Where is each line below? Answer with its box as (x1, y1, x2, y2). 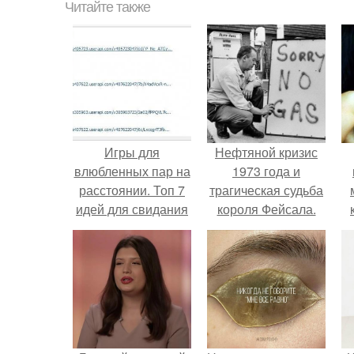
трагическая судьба (209, 181, 323, 199)
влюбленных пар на (73, 162, 190, 180)
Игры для (104, 143, 160, 161)
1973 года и (232, 162, 300, 180)
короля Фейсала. (217, 200, 316, 218)
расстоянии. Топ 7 (79, 181, 185, 199)
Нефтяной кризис (215, 143, 318, 161)
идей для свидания (76, 200, 188, 218)
